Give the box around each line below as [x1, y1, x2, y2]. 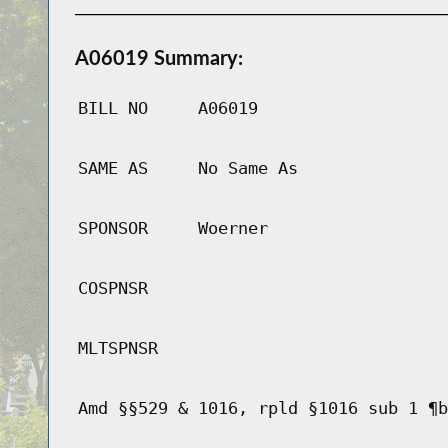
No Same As [197, 158, 298, 179]
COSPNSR [77, 278, 148, 299]
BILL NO [77, 98, 148, 119]
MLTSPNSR [77, 338, 158, 359]
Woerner [197, 218, 268, 239]
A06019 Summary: [74, 45, 243, 70]
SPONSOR [77, 218, 148, 239]
